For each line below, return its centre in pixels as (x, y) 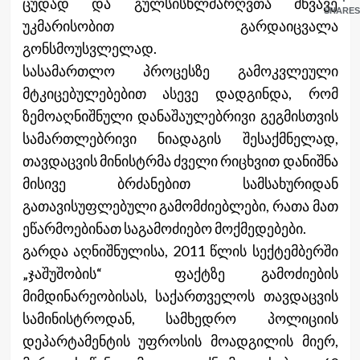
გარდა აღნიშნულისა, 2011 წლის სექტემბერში (180, 251)
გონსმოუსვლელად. (89, 49)
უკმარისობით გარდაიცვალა (180, 26)
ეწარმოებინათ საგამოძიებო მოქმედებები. (164, 229)
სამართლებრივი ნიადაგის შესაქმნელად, (180, 139)
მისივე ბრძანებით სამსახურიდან (180, 184)
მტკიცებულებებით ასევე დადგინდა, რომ (180, 94)
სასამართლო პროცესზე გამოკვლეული (180, 71)
